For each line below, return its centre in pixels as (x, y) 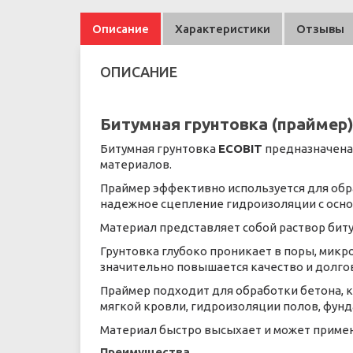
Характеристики (223, 29)
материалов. (136, 164)
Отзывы (320, 29)
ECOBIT (240, 149)
